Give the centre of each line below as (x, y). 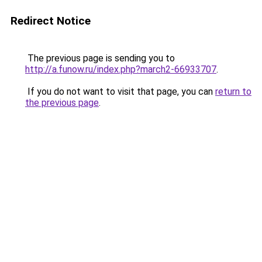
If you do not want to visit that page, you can (120, 92)
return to (233, 92)
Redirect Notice (51, 21)
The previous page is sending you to (100, 58)
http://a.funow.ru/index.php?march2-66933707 (121, 69)
